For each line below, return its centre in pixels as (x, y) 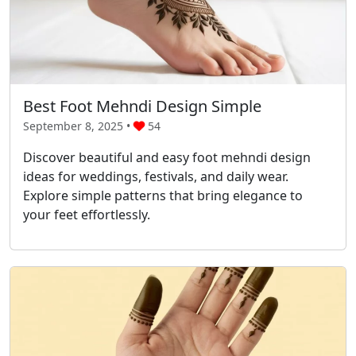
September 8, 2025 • (78, 126)
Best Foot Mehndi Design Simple (142, 106)
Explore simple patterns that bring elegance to (163, 195)
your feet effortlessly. (87, 214)
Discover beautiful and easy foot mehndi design (167, 157)
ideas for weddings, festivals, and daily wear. (156, 176)
